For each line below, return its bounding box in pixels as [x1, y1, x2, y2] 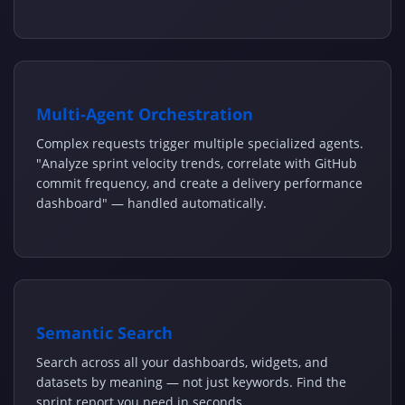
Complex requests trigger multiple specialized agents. [36, 135, 363, 153]
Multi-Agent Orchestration [36, 103, 253, 126]
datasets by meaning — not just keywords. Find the [36, 373, 346, 391]
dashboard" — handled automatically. [36, 194, 267, 212]
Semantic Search [36, 322, 173, 344]
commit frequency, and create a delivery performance [36, 174, 363, 193]
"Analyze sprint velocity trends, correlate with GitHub [36, 155, 357, 173]
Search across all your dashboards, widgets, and [36, 353, 328, 372]
